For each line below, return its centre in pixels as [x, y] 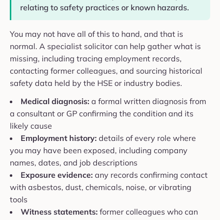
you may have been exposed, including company [99, 151]
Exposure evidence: [57, 175]
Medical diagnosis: [55, 101]
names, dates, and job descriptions [74, 163]
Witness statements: [59, 212]
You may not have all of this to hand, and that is [96, 34]
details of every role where [146, 138]
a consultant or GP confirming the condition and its [102, 114]
